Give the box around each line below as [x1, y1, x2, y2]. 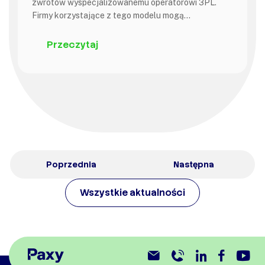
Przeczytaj [47, 38, 98, 51]
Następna [173, 159, 214, 170]
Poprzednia [46, 159, 96, 170]
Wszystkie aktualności [80, 186, 185, 199]
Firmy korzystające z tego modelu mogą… [32, 11, 190, 21]
